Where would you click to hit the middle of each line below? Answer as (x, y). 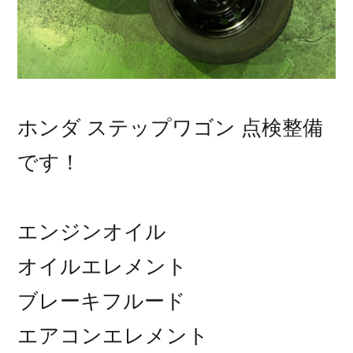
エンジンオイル (92, 232)
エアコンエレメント (113, 336)
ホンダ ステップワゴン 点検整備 (171, 128)
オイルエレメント (103, 267)
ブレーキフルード (102, 301)
